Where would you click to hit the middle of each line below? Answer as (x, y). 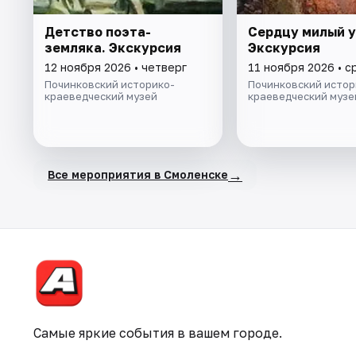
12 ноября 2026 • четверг (116, 67)
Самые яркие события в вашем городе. (158, 333)
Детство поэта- (98, 31)
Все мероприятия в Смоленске (138, 175)
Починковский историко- (110, 84)
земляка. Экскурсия (113, 47)
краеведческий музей (101, 96)
